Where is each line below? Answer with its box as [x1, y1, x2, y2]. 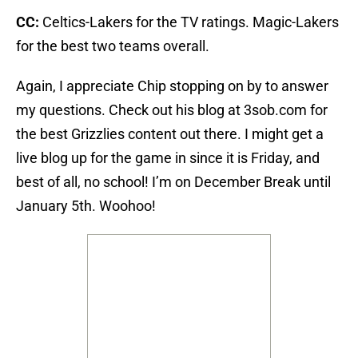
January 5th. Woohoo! [16, 197, 156, 215]
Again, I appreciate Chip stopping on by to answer [16, 78, 328, 95]
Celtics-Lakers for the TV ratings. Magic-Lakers [42, 14, 339, 31]
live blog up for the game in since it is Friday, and [16, 149, 320, 167]
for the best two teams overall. [16, 38, 209, 55]
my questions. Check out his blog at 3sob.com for [16, 101, 328, 119]
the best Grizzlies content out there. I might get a [16, 125, 324, 143]
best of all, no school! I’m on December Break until [16, 173, 331, 191]
